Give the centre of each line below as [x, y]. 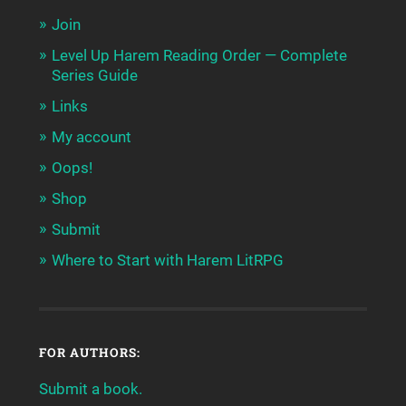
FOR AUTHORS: [89, 353]
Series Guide [94, 76]
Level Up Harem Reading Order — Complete [199, 56]
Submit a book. [90, 389]
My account [91, 137]
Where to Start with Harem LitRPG [167, 261]
